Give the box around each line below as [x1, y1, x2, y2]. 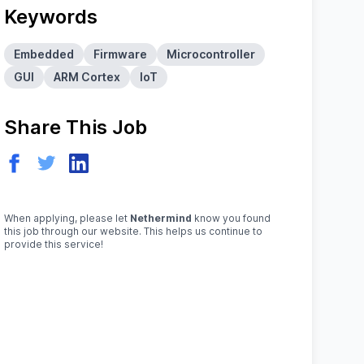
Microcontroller [167, 47, 256, 61]
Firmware [93, 47, 148, 61]
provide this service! [4, 238, 104, 250]
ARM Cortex [54, 70, 121, 84]
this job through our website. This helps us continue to [4, 225, 263, 237]
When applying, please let [4, 212, 131, 224]
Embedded [14, 47, 75, 61]
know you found [192, 212, 271, 224]
